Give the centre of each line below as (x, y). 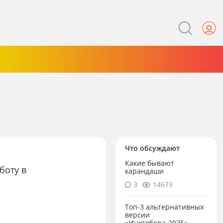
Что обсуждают (153, 148)
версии (138, 215)
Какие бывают (150, 163)
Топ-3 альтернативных (165, 207)
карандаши (145, 171)
